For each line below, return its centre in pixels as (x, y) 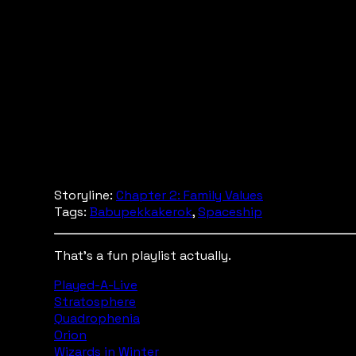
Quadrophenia (97, 318)
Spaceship (230, 212)
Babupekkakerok (141, 212)
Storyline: (85, 195)
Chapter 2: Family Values (190, 195)
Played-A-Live (96, 285)
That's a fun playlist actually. (143, 255)
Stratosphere (95, 302)
